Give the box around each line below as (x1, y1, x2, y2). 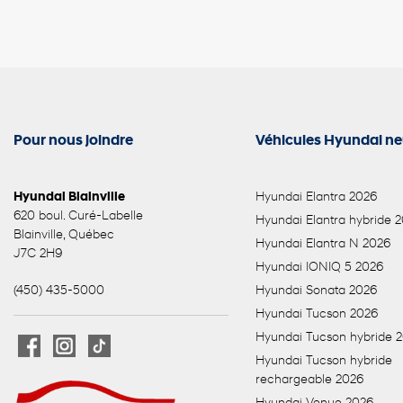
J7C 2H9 (13, 247, 62, 262)
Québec (68, 228, 114, 243)
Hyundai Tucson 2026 (255, 308, 378, 322)
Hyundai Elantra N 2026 (255, 237, 390, 252)
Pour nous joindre (13, 134, 133, 149)
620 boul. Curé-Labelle (13, 210, 143, 224)
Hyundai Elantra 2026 (255, 191, 377, 205)
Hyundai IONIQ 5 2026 (255, 261, 383, 275)
